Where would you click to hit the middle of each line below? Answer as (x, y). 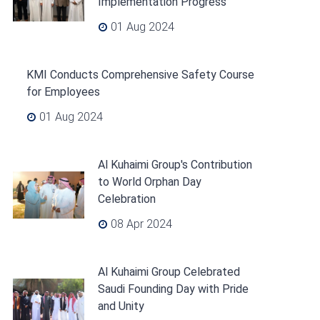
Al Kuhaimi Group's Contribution (175, 165)
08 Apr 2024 (140, 224)
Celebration (126, 199)
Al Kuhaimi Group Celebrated (169, 272)
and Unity (121, 306)
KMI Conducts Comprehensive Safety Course (140, 75)
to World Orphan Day (149, 182)
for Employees (63, 92)
